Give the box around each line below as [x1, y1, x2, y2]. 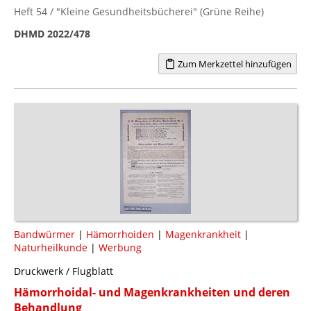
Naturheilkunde [14, 240, 87, 254]
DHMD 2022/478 [14, 26, 90, 40]
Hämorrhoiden [86, 227, 154, 241]
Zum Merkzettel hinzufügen [175, 57, 292, 70]
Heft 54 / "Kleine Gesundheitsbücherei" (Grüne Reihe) [14, 4, 264, 18]
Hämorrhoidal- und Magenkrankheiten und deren [14, 284, 290, 300]
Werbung [99, 240, 142, 254]
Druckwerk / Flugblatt [14, 264, 113, 278]
